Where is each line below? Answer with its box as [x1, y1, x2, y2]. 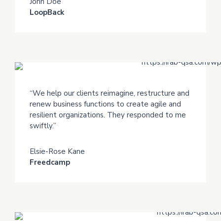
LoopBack [30, 7, 64, 18]
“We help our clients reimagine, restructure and [30, 88, 189, 99]
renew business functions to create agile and [30, 99, 181, 110]
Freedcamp [30, 157, 70, 168]
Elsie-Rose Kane [30, 147, 85, 157]
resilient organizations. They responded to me [30, 110, 186, 120]
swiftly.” [30, 121, 56, 131]
